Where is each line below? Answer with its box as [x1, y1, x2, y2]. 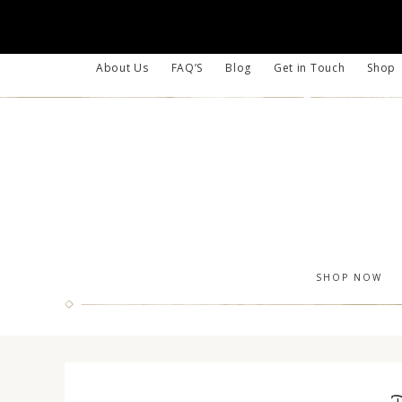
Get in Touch [273, 60, 345, 75]
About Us [96, 60, 149, 75]
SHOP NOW [315, 271, 382, 284]
